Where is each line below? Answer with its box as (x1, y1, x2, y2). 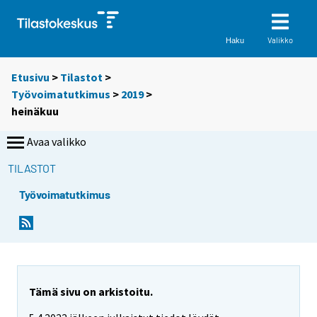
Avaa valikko (27, 134, 86, 149)
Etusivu (11, 70, 50, 85)
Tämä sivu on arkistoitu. (29, 284, 153, 299)
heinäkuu (11, 104, 59, 119)
